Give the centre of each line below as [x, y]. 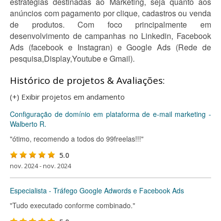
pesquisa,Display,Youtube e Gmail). [72, 58]
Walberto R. [28, 124]
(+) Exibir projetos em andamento [67, 97]
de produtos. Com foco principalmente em [110, 24]
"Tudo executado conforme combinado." [73, 205]
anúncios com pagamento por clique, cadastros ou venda [110, 13]
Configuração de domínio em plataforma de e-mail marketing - [110, 114]
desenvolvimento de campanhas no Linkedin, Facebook [110, 36]
